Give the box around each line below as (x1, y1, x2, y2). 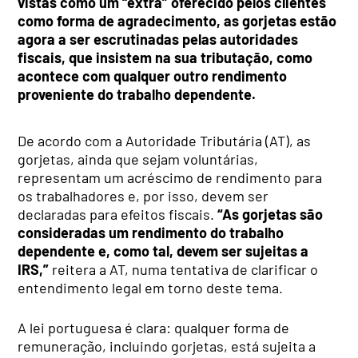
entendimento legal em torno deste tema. (18, 278, 284, 296)
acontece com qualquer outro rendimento (18, 66, 288, 85)
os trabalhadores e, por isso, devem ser (18, 186, 269, 205)
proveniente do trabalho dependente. (18, 85, 257, 103)
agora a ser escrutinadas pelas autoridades (18, 30, 299, 48)
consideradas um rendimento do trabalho (18, 223, 284, 241)
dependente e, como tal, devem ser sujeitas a (18, 241, 309, 260)
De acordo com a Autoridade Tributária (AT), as (18, 131, 312, 149)
